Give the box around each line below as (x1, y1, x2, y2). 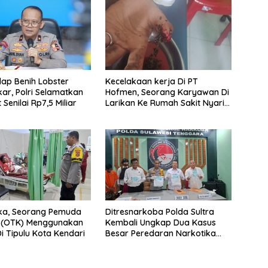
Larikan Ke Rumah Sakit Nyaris (105, 97, 229, 108)
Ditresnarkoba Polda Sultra (105, 206, 214, 217)
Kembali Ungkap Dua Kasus (105, 217, 216, 228)
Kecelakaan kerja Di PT (105, 75, 198, 87)
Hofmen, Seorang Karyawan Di (105, 86, 229, 98)
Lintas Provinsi (105, 238, 162, 249)
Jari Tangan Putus (105, 108, 178, 119)
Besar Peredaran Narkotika (105, 227, 216, 239)
